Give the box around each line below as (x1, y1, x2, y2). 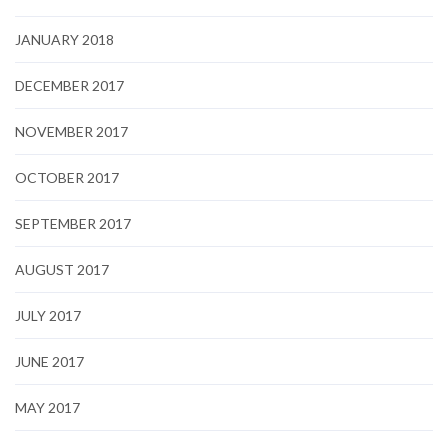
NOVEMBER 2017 (15, 122, 128, 140)
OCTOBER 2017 (15, 168, 119, 186)
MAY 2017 (15, 398, 80, 416)
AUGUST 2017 (15, 260, 109, 278)
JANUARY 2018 (15, 30, 114, 48)
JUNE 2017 (15, 352, 84, 370)
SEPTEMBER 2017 (15, 214, 131, 232)
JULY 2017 (15, 306, 81, 324)
